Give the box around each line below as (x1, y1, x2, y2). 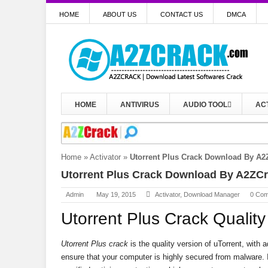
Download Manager (184, 191, 240, 198)
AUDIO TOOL (183, 100, 227, 109)
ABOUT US (103, 11, 136, 18)
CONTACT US (160, 11, 203, 18)
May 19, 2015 (96, 191, 136, 198)
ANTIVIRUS (120, 100, 159, 109)
